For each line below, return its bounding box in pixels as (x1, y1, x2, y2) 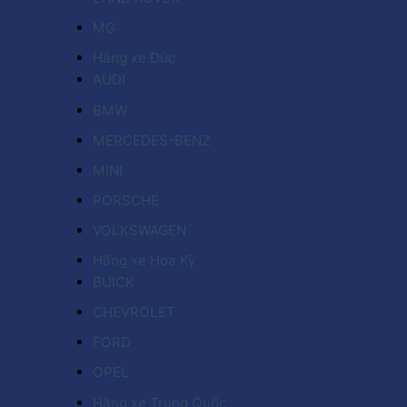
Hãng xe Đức (93, 49, 175, 67)
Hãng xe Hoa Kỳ (93, 252, 195, 270)
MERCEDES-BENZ (93, 131, 210, 149)
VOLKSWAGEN (93, 221, 186, 239)
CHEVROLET (93, 303, 175, 322)
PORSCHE (93, 191, 159, 209)
